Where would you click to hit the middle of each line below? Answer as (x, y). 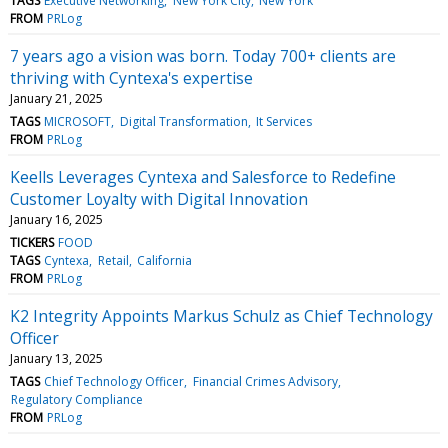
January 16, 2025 (56, 219)
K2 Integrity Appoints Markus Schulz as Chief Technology (221, 315)
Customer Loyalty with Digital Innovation (159, 198)
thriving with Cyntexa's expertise (131, 77)
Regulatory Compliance (77, 399)
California (164, 260)
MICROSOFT (78, 121)
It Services (283, 121)
